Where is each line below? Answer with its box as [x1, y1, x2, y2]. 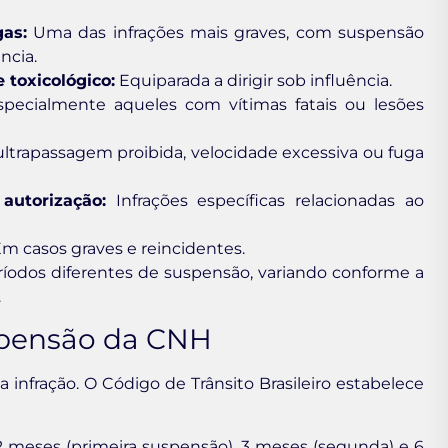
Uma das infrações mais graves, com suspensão [26, 22, 425, 42]
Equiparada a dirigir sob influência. [115, 70, 392, 90]
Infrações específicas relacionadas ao [105, 190, 425, 210]
